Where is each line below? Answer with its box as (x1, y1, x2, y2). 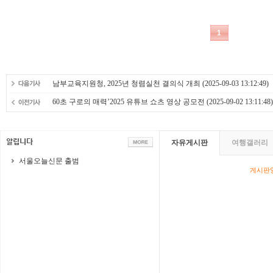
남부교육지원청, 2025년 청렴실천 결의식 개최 (52, 79, 200, 88)
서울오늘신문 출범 (19, 157, 79, 165)
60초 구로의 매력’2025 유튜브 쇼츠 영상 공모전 (52, 97, 205, 106)
